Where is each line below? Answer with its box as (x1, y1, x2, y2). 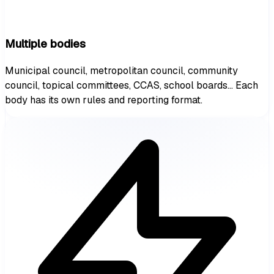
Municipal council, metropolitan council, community (5, 64, 238, 78)
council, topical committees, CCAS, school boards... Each (5, 79, 258, 92)
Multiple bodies (5, 35, 86, 51)
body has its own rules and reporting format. (5, 94, 202, 107)
